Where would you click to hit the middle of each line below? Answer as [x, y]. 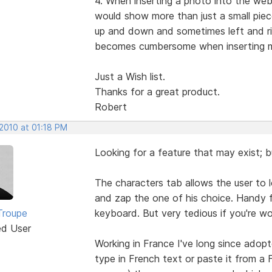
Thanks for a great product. [157, 91]
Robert [110, 107]
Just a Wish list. [130, 76]
